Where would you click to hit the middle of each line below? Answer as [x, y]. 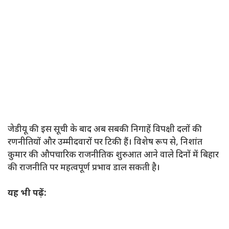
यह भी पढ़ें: [27, 194]
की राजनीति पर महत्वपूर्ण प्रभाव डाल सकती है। [84, 168]
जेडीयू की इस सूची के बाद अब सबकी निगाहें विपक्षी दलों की [105, 130]
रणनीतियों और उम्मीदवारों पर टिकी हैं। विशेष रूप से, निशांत [105, 142]
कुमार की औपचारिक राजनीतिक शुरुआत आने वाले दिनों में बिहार [113, 155]
